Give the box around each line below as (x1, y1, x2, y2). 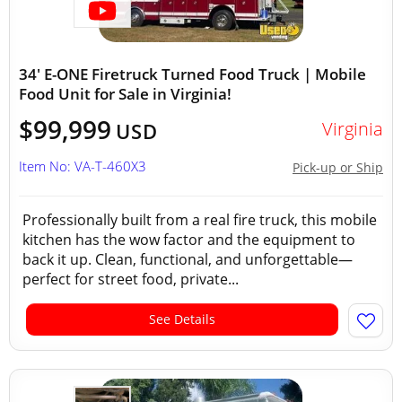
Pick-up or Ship (293, 159, 383, 176)
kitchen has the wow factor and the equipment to (22, 230, 355, 249)
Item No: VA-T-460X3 (19, 157, 146, 175)
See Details (149, 310, 215, 328)
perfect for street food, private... (22, 269, 239, 289)
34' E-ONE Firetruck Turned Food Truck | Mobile (19, 64, 366, 84)
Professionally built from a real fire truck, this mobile (22, 210, 377, 230)
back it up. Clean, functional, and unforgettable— (22, 249, 353, 269)
